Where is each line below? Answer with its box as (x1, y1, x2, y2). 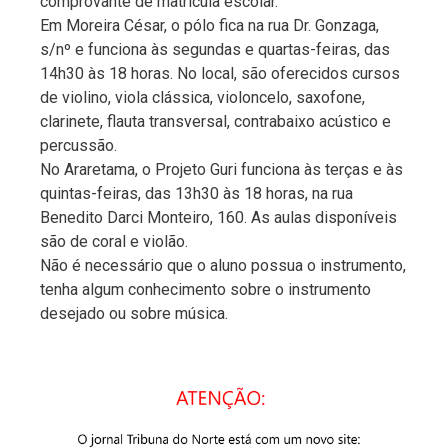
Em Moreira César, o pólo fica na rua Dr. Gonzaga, (40, 15, 379, 35)
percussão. (40, 135, 117, 155)
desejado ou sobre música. (40, 303, 228, 323)
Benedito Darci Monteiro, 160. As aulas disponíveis (40, 207, 397, 227)
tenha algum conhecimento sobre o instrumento (40, 279, 371, 299)
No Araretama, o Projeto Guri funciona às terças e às (40, 159, 403, 179)
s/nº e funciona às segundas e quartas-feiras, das (40, 39, 390, 59)
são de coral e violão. (40, 231, 188, 251)
